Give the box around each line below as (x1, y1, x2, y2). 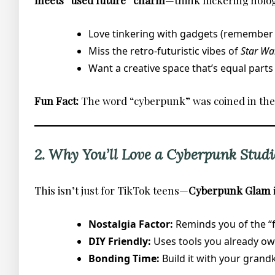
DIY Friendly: (88, 234, 151, 248)
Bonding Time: (88, 251, 160, 265)
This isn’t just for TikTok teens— (34, 184, 188, 198)
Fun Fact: (34, 93, 79, 107)
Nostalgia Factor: (88, 217, 173, 231)
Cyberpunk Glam (188, 184, 271, 198)
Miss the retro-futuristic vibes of (88, 44, 241, 58)
